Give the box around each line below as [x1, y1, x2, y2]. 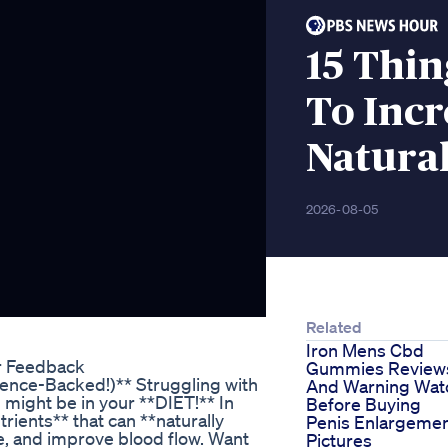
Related [306, 317, 362, 338]
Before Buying [306, 393, 421, 416]
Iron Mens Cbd [306, 339, 424, 362]
